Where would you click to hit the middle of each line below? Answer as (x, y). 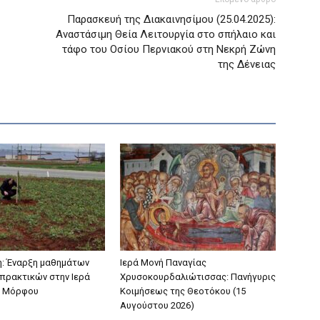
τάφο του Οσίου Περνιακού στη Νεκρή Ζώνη (169, 49)
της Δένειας (247, 64)
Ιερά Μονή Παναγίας (163, 262)
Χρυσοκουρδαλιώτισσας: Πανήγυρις (198, 276)
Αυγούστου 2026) (157, 305)
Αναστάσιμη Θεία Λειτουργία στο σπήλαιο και (166, 34)
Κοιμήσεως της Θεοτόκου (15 (183, 291)
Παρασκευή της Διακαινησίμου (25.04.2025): (171, 19)
